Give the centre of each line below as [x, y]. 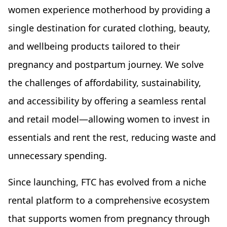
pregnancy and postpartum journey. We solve [106, 64]
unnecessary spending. [58, 155]
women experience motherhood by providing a [109, 9]
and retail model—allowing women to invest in [109, 119]
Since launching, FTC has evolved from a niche [107, 182]
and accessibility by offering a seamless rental [107, 101]
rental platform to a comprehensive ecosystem [109, 200]
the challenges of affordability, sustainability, [105, 82]
